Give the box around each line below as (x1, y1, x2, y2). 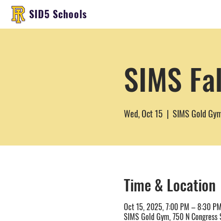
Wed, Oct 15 (123, 107, 163, 120)
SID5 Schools (29, 6, 87, 21)
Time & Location (123, 174, 216, 196)
